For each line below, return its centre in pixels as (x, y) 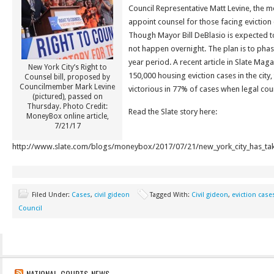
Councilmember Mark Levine (67, 87)
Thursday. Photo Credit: (67, 106)
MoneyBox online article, (67, 116)
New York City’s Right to (67, 67)
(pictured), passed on (67, 97)
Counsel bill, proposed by (67, 77)
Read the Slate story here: (173, 112)
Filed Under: (52, 195)
